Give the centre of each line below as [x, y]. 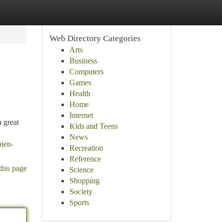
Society [81, 192]
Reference [85, 159]
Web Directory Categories [95, 38]
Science [81, 170]
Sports [79, 202]
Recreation [86, 148]
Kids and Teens [93, 126]
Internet [81, 115]
